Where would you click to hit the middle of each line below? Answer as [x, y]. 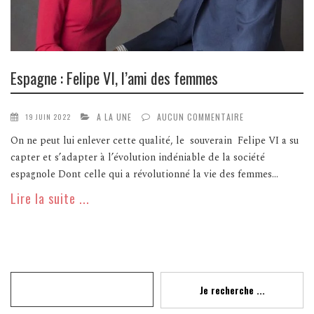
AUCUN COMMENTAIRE [200, 117]
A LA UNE [114, 117]
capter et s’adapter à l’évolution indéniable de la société [138, 158]
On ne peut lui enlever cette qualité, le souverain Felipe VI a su [155, 141]
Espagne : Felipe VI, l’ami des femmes [116, 77]
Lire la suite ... [50, 199]
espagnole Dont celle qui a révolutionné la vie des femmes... [144, 175]
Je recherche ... [232, 290]
